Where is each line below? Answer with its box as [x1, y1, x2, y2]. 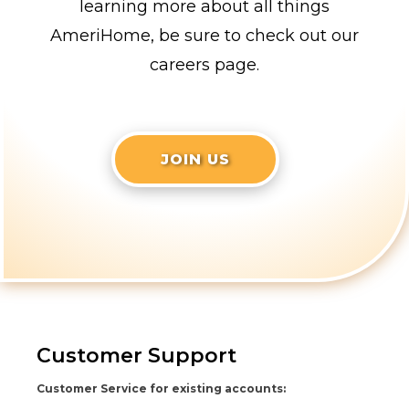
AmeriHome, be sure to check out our [50, 26, 359, 47]
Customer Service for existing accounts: [37, 382, 286, 396]
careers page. [150, 55, 259, 76]
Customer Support [37, 343, 236, 369]
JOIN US [161, 151, 230, 169]
